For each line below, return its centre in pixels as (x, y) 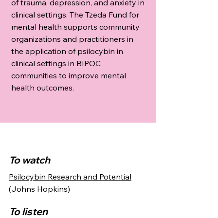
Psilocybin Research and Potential (70, 177)
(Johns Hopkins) (39, 189)
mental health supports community (75, 27)
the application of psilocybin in (67, 51)
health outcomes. (43, 88)
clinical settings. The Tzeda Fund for (75, 15)
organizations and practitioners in (72, 39)
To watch (29, 160)
